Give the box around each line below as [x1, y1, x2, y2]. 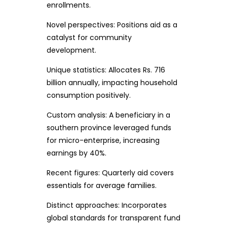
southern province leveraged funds [46, 123, 171, 133]
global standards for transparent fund [46, 213, 180, 223]
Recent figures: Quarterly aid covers [46, 168, 174, 178]
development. [46, 45, 96, 56]
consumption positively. [46, 90, 131, 101]
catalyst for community [46, 32, 132, 43]
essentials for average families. [46, 180, 157, 191]
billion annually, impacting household [46, 78, 177, 88]
